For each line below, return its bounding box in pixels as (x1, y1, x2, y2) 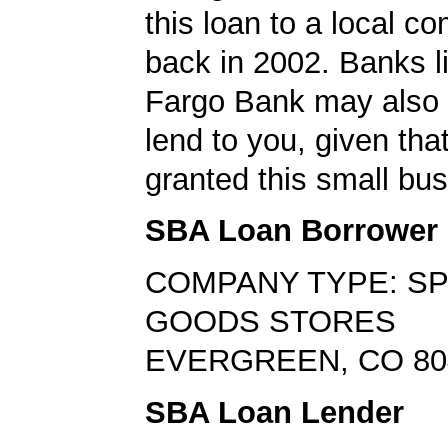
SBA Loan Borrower (145, 213, 438, 249)
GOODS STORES (145, 304, 396, 340)
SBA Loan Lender (145, 394, 404, 430)
